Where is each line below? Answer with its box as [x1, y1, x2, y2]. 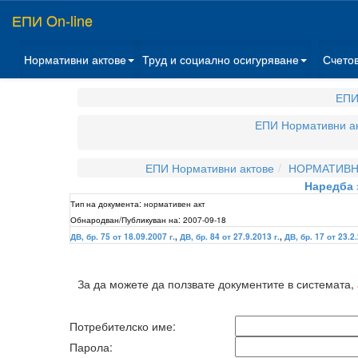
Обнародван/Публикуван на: [70, 213, 181, 225]
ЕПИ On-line [12, 10, 93, 30]
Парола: [70, 339, 113, 355]
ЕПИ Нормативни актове [145, 160, 274, 176]
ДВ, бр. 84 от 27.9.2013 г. [180, 231, 280, 242]
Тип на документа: [70, 197, 141, 209]
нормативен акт [144, 197, 205, 209]
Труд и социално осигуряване [142, 51, 299, 67]
